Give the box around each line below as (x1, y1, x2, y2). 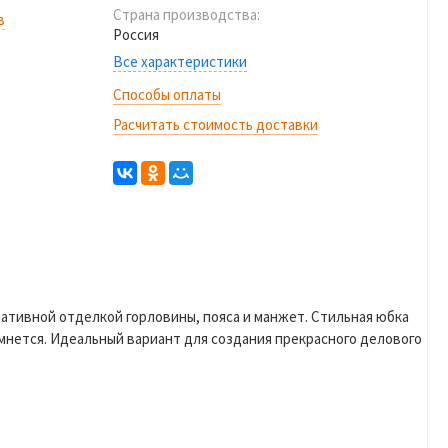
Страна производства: (113, 5, 260, 24)
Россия (113, 25, 159, 44)
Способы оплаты (113, 85, 221, 104)
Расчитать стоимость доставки (113, 115, 318, 134)
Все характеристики (113, 52, 247, 71)
